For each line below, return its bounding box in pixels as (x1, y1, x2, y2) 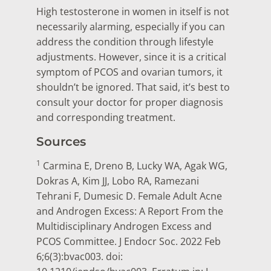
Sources (36, 134, 86, 149)
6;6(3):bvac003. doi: (36, 249, 123, 263)
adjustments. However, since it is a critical (36, 50, 226, 64)
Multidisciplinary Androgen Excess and (36, 219, 212, 233)
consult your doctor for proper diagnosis (36, 96, 223, 109)
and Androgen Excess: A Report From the (36, 204, 223, 218)
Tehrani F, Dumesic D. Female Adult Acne (36, 189, 222, 203)
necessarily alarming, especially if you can (36, 20, 225, 34)
